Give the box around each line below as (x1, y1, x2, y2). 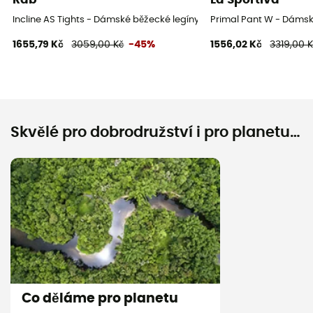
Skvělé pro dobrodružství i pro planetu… (10, 124, 300, 140)
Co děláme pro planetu (22, 291, 178, 305)
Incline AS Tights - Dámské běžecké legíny (13, 15, 200, 24)
